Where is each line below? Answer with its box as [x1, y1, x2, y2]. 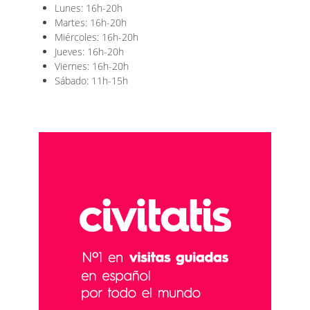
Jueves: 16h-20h [55, 44, 124, 58]
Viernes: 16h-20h [55, 59, 129, 73]
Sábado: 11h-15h [55, 73, 128, 87]
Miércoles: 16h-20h [55, 30, 138, 44]
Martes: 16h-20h [55, 15, 127, 29]
